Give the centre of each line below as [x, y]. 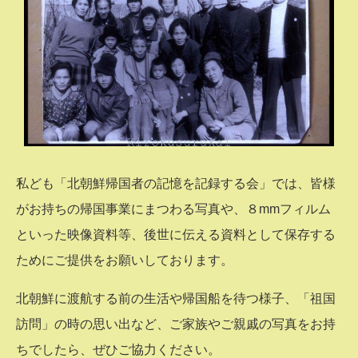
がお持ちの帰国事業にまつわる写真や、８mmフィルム [173, 208]
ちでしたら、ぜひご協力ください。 [118, 349]
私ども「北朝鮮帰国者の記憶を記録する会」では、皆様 [176, 183]
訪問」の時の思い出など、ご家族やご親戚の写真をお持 [176, 323]
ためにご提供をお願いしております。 [125, 259]
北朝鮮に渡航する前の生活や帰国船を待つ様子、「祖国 [176, 298]
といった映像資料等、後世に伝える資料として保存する [176, 234]
